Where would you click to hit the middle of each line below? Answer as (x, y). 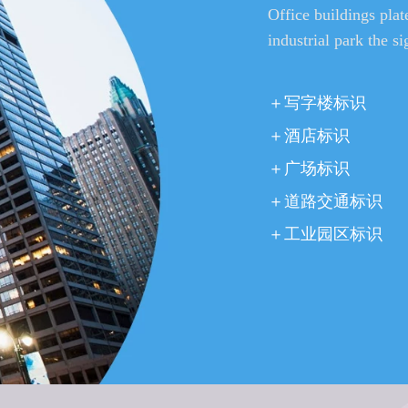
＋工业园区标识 (325, 235)
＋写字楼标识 (317, 103)
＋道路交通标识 (325, 202)
